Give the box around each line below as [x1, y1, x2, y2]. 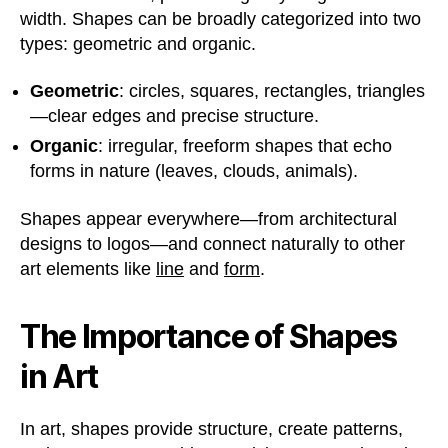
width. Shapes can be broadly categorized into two [20, 8, 421, 29]
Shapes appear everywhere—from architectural [20, 208, 397, 229]
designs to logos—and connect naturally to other [20, 233, 405, 254]
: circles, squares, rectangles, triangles [119, 81, 425, 101]
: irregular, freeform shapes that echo [98, 136, 392, 156]
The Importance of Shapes [20, 316, 398, 356]
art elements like [20, 258, 156, 279]
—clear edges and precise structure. [30, 106, 319, 126]
